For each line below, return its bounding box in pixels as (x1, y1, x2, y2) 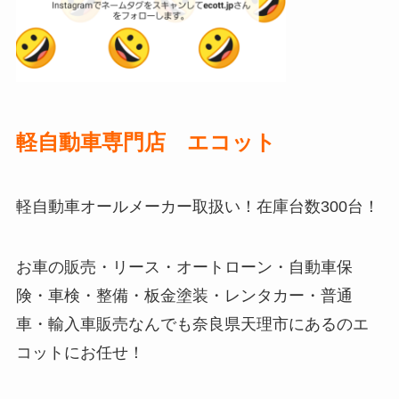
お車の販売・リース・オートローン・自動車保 (15, 258, 353, 277)
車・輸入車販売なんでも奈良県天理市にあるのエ (15, 315, 369, 334)
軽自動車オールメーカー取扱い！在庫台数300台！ (15, 198, 379, 216)
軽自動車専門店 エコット (15, 129, 276, 154)
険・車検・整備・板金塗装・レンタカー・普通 (15, 287, 353, 305)
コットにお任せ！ (15, 344, 144, 362)
